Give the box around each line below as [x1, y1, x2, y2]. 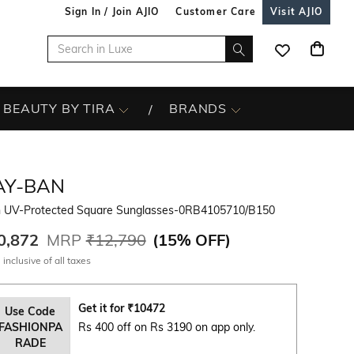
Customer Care [175, 6, 256, 17]
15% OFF [157, 230, 225, 250]
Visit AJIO [270, 6, 322, 17]
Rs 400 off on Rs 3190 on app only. [77, 320, 255, 334]
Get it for [77, 301, 127, 315]
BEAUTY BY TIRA [3, 100, 115, 116]
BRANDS [169, 100, 228, 116]
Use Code [5, 304, 56, 318]
